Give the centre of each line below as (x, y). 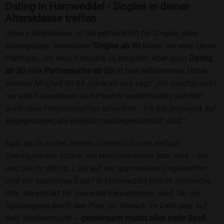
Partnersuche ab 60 (79, 71)
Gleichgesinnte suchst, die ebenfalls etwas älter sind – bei (107, 156)
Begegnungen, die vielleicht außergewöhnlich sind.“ (95, 121)
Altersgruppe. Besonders (49, 46)
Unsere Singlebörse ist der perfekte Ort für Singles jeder (101, 33)
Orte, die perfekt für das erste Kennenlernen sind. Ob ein (102, 193)
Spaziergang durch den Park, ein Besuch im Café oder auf (106, 206)
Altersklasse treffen (50, 19)
